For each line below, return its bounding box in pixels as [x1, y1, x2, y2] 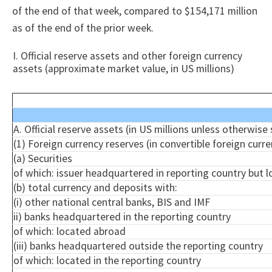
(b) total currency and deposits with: [13, 181, 177, 195]
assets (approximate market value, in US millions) [13, 62, 234, 76]
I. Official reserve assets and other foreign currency [13, 49, 242, 63]
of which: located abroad [13, 225, 126, 239]
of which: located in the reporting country [13, 254, 201, 268]
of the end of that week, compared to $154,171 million [12, 4, 257, 18]
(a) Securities [13, 152, 72, 166]
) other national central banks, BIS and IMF [19, 195, 210, 209]
